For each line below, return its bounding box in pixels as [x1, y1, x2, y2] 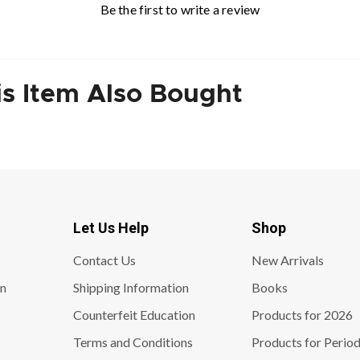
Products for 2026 [251, 306, 353, 322]
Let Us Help [72, 219, 149, 236]
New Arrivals [251, 252, 324, 268]
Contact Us [72, 252, 136, 268]
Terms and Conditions [72, 333, 193, 350]
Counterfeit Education [72, 306, 195, 322]
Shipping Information [72, 279, 189, 295]
